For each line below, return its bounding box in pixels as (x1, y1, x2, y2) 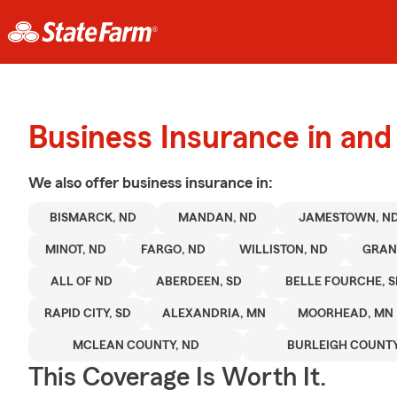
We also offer (28, 175, 122, 191)
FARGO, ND (140, 244, 206, 256)
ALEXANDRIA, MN (162, 307, 267, 320)
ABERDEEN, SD (155, 276, 242, 288)
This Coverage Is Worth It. (28, 364, 326, 391)
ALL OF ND (50, 276, 113, 288)
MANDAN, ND (177, 212, 257, 224)
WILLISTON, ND (239, 244, 329, 256)
